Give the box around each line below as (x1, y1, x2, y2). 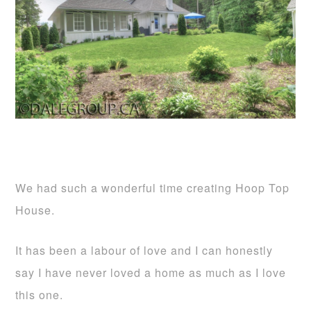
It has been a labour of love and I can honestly (15, 242, 274, 259)
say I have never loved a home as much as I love (15, 264, 287, 281)
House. (15, 202, 56, 219)
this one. (15, 287, 64, 303)
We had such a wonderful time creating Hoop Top (15, 180, 290, 196)
